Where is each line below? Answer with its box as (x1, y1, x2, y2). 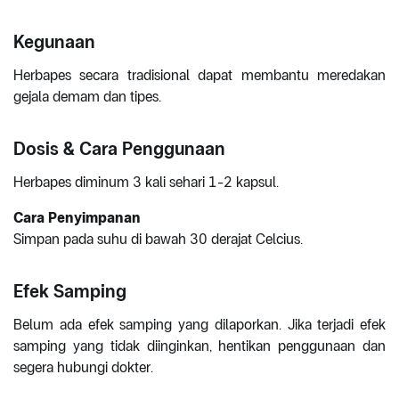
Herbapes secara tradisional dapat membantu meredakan (13, 67, 386, 85)
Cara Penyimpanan (13, 209, 141, 227)
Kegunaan (13, 31, 95, 53)
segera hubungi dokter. (13, 359, 153, 377)
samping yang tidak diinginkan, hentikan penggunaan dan (13, 338, 386, 355)
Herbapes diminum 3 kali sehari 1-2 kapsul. (13, 174, 279, 191)
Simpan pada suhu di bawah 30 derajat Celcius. (13, 231, 303, 248)
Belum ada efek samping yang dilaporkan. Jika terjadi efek (13, 316, 386, 334)
